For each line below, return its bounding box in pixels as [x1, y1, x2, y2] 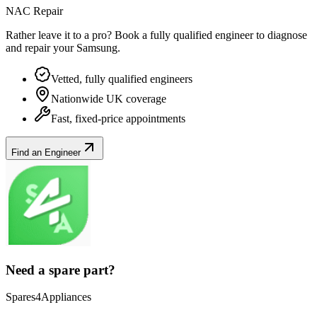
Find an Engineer [11, 146, 81, 158]
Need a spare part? [6, 262, 115, 277]
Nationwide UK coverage [51, 92, 166, 105]
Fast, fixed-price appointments [51, 112, 185, 125]
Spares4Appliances [6, 291, 91, 304]
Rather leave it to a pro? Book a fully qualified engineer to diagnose [6, 28, 307, 41]
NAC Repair [6, 4, 63, 17]
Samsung [76, 41, 117, 54]
